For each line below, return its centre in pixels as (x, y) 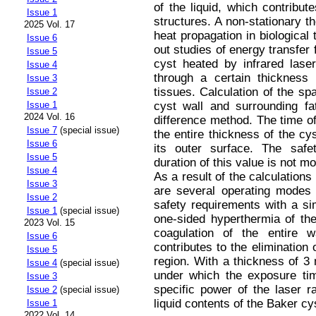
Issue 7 (42, 130)
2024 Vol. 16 (49, 117)
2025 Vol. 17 (49, 25)
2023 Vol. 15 (49, 223)
